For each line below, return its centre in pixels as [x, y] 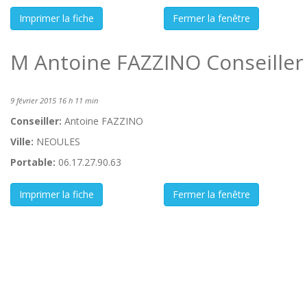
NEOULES [58, 142]
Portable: [33, 162]
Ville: [22, 142]
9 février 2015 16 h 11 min [54, 100]
